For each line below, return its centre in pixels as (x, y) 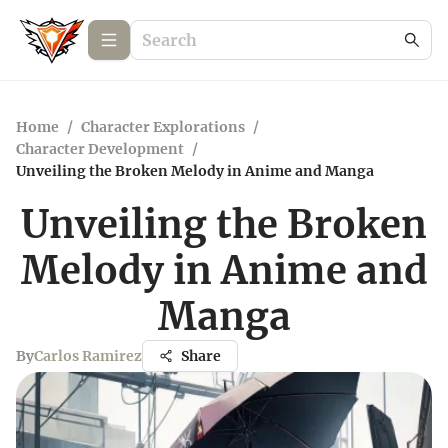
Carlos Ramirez (88, 356)
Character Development (100, 149)
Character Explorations (163, 127)
